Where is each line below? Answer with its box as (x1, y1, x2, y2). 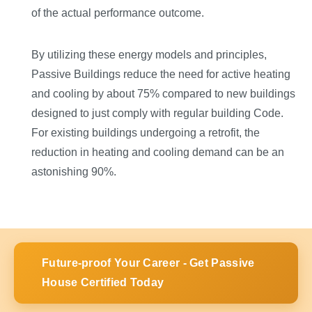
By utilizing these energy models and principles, (31, 49, 267, 61)
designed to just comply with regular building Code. (31, 107, 283, 120)
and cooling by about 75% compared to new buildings (31, 88, 295, 100)
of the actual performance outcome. (31, 7, 204, 19)
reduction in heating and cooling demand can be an (31, 146, 284, 159)
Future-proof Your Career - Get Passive (42, 257, 255, 270)
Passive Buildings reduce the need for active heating (31, 68, 290, 81)
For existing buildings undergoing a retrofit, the (31, 127, 260, 139)
